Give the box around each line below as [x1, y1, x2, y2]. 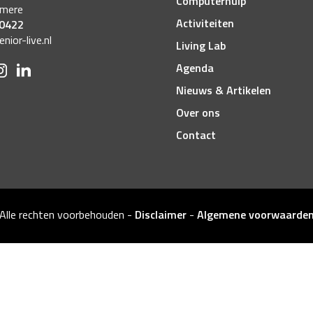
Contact [175, 126, 216, 144]
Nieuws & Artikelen [175, 82, 271, 99]
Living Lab [175, 37, 226, 54]
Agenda [175, 59, 214, 77]
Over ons [175, 104, 220, 122]
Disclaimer [134, 206, 187, 224]
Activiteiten [175, 15, 234, 32]
